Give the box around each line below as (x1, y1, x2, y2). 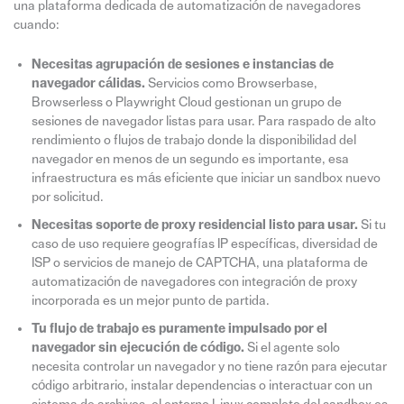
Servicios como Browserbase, (144, 77, 317, 91)
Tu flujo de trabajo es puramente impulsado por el (31, 322, 327, 336)
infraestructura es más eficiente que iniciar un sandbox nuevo (31, 171, 381, 186)
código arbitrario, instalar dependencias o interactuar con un (31, 379, 372, 393)
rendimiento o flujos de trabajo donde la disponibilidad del (31, 133, 356, 148)
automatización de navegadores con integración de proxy (31, 275, 357, 289)
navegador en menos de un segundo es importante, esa (31, 152, 349, 167)
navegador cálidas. (31, 77, 145, 91)
